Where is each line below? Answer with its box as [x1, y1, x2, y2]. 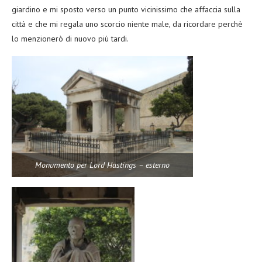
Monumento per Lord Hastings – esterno [35, 160, 170, 171]
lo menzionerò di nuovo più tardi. [12, 33, 129, 44]
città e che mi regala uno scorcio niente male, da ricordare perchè [12, 19, 243, 30]
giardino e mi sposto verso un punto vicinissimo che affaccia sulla [12, 4, 240, 15]
